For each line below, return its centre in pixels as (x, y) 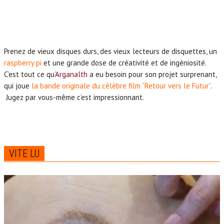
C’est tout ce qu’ (29, 74)
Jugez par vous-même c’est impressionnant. (74, 97)
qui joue (17, 85)
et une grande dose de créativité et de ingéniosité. (124, 62)
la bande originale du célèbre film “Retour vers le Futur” (120, 85)
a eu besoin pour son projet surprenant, (152, 74)
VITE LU (24, 153)
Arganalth (71, 74)
